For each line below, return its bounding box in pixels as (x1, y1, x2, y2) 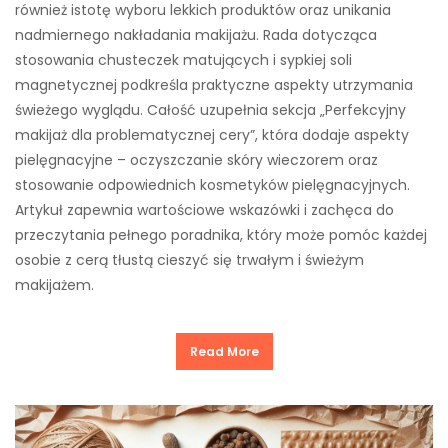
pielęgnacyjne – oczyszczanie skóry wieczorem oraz (15, 150, 378, 171)
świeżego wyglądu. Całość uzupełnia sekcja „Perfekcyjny (15, 100, 406, 121)
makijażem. (15, 275, 94, 296)
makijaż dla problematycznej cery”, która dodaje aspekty (15, 125, 409, 146)
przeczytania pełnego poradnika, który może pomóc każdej (15, 225, 427, 246)
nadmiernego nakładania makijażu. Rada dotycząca (15, 25, 377, 46)
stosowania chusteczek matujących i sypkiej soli (15, 50, 352, 71)
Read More (189, 343, 259, 361)
